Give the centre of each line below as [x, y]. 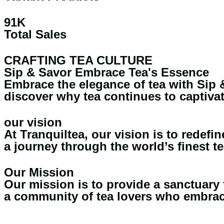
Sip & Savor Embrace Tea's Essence [106, 72]
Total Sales [35, 34]
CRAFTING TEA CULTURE [78, 60]
